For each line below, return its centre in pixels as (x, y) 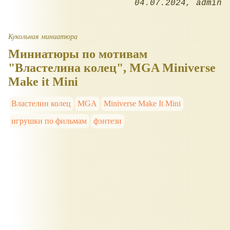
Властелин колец (41, 103)
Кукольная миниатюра (43, 36)
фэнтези (108, 121)
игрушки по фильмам (49, 121)
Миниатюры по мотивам (78, 54)
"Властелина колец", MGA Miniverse (112, 68)
